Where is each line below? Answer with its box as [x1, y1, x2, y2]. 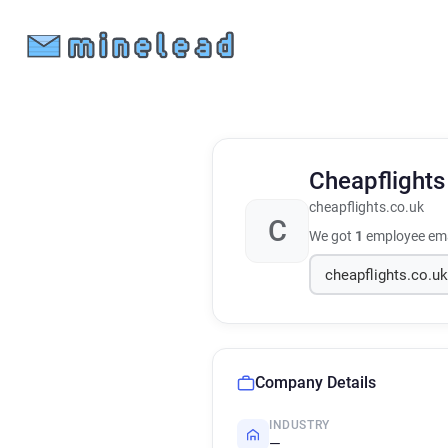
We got [309, 228, 355, 244]
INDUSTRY [269, 418, 330, 432]
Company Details [255, 373, 376, 392]
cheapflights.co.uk [309, 199, 424, 216]
